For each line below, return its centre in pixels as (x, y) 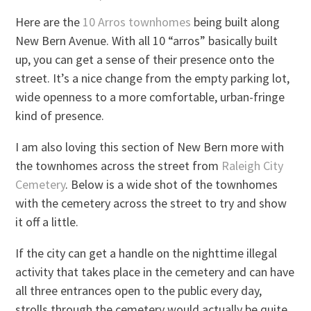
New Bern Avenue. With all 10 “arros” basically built (147, 41)
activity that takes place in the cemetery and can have (155, 272)
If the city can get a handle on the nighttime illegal (146, 253)
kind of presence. (60, 116)
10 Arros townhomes (137, 22)
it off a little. (47, 222)
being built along (236, 22)
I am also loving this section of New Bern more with (150, 147)
